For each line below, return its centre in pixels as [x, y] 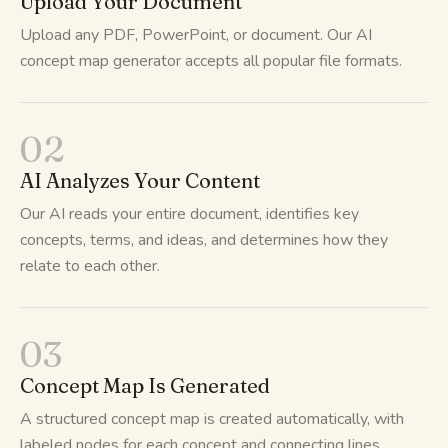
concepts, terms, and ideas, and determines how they [204, 239]
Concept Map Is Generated [145, 385]
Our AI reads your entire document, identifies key [189, 213]
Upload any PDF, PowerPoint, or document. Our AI [196, 34]
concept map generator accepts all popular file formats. [211, 60]
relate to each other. [90, 265]
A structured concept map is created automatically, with [212, 418]
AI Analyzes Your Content [140, 180]
